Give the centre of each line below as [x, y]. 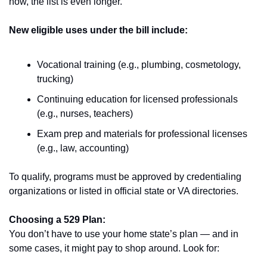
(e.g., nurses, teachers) [85, 114]
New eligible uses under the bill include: [98, 30]
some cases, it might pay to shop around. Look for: [114, 249]
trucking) [55, 79]
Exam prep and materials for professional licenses [142, 134]
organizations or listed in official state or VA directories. [124, 191]
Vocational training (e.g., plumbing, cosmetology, [139, 65]
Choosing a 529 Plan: [57, 220]
